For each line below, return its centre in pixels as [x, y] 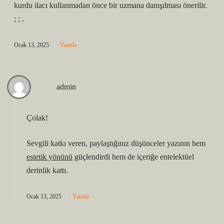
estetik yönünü [49, 157]
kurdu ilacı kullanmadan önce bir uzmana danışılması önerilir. [110, 5]
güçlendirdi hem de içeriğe [116, 157]
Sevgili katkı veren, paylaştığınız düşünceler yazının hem [116, 143]
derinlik [38, 170]
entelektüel [177, 157]
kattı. [59, 170]
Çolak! [37, 118]
